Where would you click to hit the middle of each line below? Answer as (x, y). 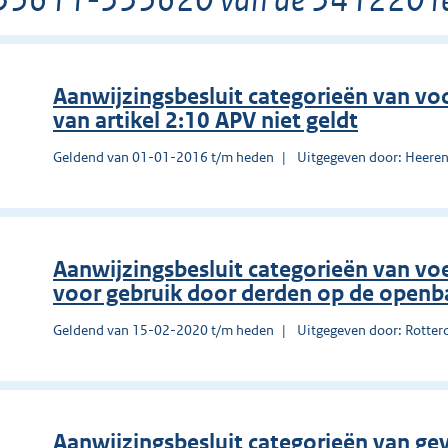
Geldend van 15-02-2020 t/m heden (163, 329)
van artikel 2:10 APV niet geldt (205, 120)
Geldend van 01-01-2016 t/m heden (163, 156)
